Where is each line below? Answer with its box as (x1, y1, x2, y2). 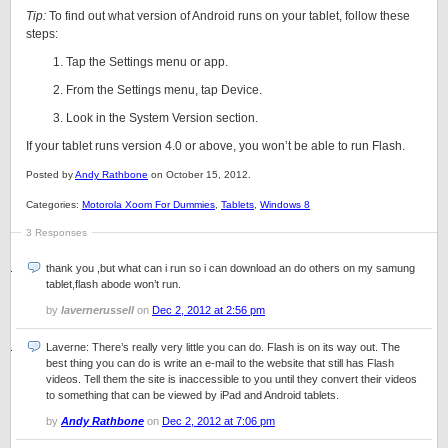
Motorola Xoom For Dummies (82, 199, 215, 210)
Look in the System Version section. (66, 111, 258, 125)
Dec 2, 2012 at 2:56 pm (152, 304, 265, 316)
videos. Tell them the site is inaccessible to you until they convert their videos (46, 373, 417, 385)
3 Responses (26, 227, 87, 238)
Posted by (26, 169, 75, 180)
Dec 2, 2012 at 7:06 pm (162, 415, 275, 427)
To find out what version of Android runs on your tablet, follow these (46, 9, 410, 23)
